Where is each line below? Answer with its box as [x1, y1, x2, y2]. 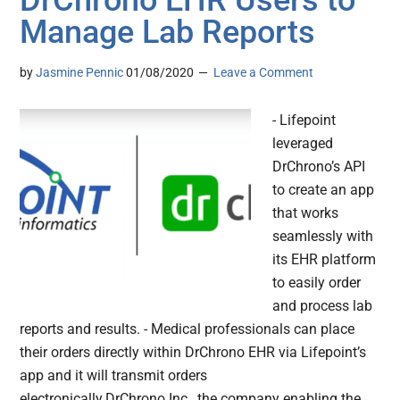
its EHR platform [272, 251, 377, 269]
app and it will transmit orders [20, 367, 208, 385]
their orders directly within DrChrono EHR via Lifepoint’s [20, 344, 367, 362]
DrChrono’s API [272, 158, 366, 176]
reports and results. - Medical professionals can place [20, 321, 355, 338]
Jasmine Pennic [36, 65, 124, 80]
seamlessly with [272, 228, 374, 246]
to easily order [272, 274, 362, 292]
